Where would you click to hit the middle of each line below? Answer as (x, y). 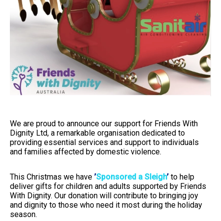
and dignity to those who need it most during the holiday (106, 205)
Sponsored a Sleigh (131, 177)
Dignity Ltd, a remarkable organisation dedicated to (97, 133)
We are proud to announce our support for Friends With (104, 124)
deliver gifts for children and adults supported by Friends (108, 186)
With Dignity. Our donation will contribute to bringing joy (104, 196)
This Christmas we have (52, 177)
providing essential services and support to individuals (104, 143)
